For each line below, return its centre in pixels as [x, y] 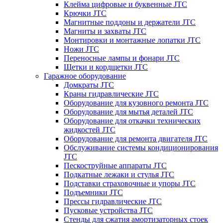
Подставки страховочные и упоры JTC [130, 183]
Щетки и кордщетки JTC [106, 67]
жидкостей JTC [90, 129]
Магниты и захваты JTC [105, 31]
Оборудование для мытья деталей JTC [128, 111]
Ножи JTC [81, 49]
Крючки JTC [85, 13]
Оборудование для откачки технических [132, 120]
